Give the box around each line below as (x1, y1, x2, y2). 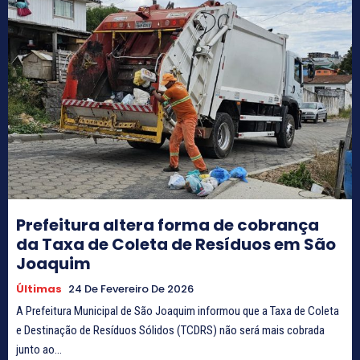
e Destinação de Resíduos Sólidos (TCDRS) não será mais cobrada (16, 322, 325, 337)
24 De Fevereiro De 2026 (68, 280, 194, 297)
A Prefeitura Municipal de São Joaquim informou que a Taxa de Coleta (16, 303, 339, 318)
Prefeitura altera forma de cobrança (16, 213, 319, 236)
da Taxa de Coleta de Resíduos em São (16, 232, 336, 256)
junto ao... (16, 342, 62, 357)
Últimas (16, 280, 62, 297)
